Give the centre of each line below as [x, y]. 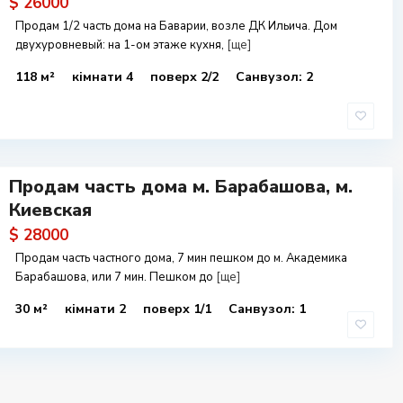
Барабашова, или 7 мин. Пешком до [116, 277]
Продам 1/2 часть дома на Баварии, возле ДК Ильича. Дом [176, 26]
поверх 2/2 [186, 77]
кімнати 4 [104, 77]
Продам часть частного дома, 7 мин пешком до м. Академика [181, 258]
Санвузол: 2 [274, 77]
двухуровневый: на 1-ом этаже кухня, [121, 45]
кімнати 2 [97, 309]
